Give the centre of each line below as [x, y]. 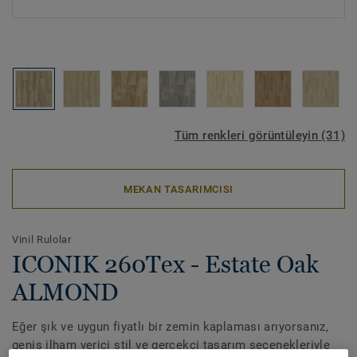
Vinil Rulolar [42, 239]
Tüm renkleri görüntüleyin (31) [259, 135]
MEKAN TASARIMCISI [178, 189]
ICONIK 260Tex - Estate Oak [165, 264]
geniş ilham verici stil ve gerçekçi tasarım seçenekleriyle [171, 345]
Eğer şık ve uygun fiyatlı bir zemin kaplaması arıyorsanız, [171, 327]
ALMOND [65, 292]
